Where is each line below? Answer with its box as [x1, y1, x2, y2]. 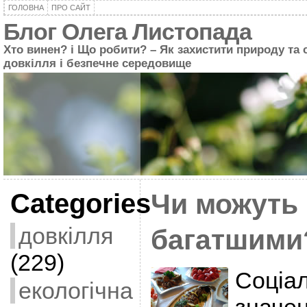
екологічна [18, 278, 133, 304]
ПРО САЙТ [51, 3, 90, 12]
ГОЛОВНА [8, 3, 44, 12]
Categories [10, 188, 151, 219]
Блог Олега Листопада [3, 19, 251, 45]
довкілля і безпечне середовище [3, 57, 191, 70]
